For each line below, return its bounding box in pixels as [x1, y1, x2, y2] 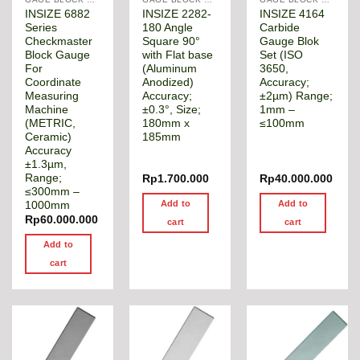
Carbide [260, 22, 301, 35]
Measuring [25, 90, 80, 103]
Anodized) [142, 76, 194, 89]
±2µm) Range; [260, 90, 333, 103]
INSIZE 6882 [25, 8, 91, 21]
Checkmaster [25, 35, 93, 48]
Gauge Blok [260, 35, 320, 48]
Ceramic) [25, 131, 72, 144]
